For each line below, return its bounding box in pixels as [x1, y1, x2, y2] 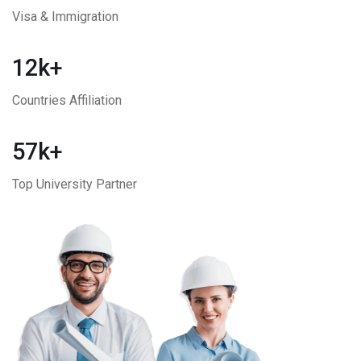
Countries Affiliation [12, 93, 122, 109]
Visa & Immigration [12, 9, 118, 25]
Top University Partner [12, 176, 137, 193]
